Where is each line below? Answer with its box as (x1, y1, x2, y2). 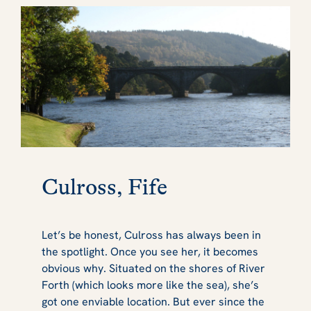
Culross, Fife (42, 174, 172, 200)
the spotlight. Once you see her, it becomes (42, 244, 258, 260)
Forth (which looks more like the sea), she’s (42, 278, 259, 293)
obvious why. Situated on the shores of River (42, 261, 265, 276)
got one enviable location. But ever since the (42, 294, 264, 310)
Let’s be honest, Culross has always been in (42, 228, 261, 243)
